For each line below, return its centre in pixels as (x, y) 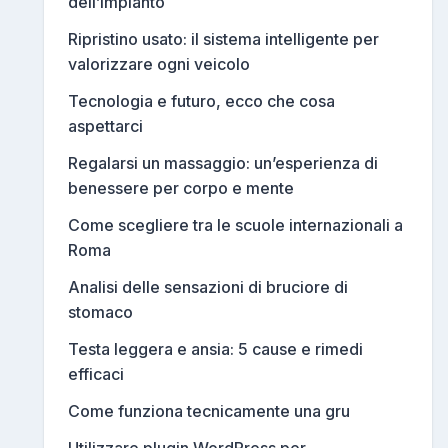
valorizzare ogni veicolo (159, 64)
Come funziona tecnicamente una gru (209, 411)
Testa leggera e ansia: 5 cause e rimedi (215, 349)
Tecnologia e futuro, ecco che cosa (201, 101)
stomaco (100, 312)
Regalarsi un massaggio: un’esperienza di (223, 163)
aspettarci (105, 126)
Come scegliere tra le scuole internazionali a (235, 225)
